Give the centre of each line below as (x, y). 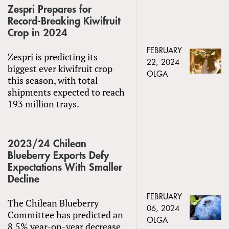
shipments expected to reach (66, 92)
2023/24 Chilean (47, 144)
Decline (24, 179)
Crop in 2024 (38, 33)
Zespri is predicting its (53, 56)
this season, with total (53, 80)
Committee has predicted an (65, 214)
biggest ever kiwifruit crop (60, 68)
